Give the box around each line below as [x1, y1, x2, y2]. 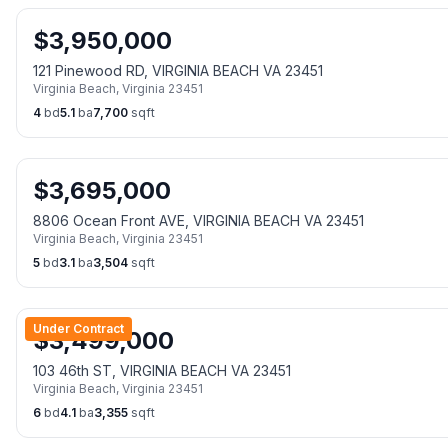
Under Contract [33, 321, 124, 336]
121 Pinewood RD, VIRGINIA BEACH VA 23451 [33, 62, 323, 79]
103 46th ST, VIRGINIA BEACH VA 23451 [33, 362, 291, 379]
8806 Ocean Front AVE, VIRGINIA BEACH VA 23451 [33, 212, 364, 229]
